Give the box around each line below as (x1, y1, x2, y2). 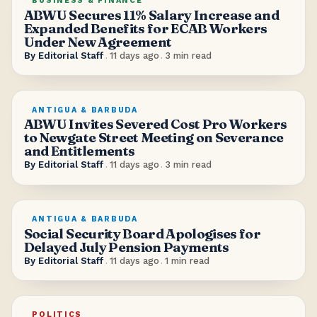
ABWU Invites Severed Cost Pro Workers (23, 116, 287, 133)
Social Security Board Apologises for (23, 225, 261, 242)
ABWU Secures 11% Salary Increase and (23, 6, 279, 23)
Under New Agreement (23, 33, 172, 50)
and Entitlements (23, 143, 135, 160)
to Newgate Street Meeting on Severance (23, 129, 284, 146)
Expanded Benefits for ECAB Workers (23, 20, 267, 37)
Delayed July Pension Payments (23, 238, 229, 255)
